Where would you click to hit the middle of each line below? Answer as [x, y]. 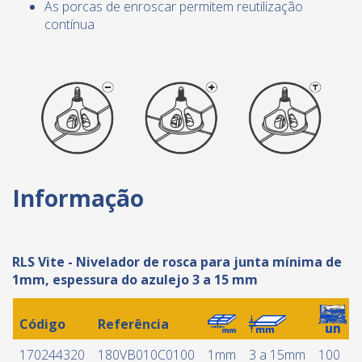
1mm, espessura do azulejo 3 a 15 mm [135, 280]
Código [42, 324]
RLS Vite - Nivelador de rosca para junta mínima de [177, 262]
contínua [69, 25]
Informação [78, 198]
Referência [133, 324]
